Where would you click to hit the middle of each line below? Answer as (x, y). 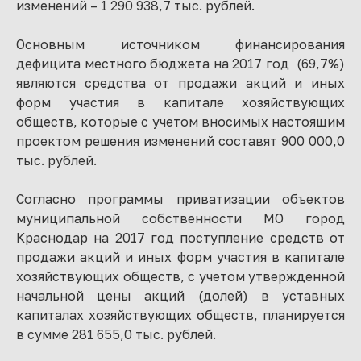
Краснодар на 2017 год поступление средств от (180, 238)
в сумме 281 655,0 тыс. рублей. (116, 334)
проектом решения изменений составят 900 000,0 (180, 141)
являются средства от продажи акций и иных (180, 83)
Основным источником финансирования (180, 44)
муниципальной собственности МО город (180, 218)
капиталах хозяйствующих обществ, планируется (180, 315)
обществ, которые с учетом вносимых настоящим (180, 122)
